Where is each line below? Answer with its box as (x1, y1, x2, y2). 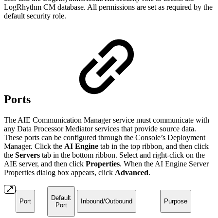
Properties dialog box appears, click (4, 168, 115, 177)
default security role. (4, 11, 66, 20)
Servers (15, 150, 40, 159)
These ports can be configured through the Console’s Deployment (4, 133, 205, 142)
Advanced (115, 168, 148, 177)
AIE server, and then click (4, 159, 86, 168)
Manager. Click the (4, 142, 64, 150)
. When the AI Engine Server (120, 159, 209, 168)
